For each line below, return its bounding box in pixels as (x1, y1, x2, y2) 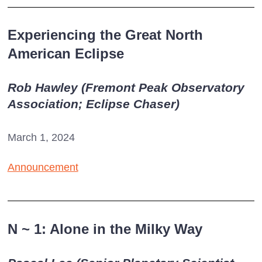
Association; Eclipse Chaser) (7, 97, 180, 111)
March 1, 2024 (7, 132, 75, 144)
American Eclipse (7, 46, 124, 62)
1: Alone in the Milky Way (29, 220, 202, 237)
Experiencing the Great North (7, 27, 203, 43)
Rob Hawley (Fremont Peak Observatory (7, 81, 244, 95)
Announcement (7, 161, 78, 174)
